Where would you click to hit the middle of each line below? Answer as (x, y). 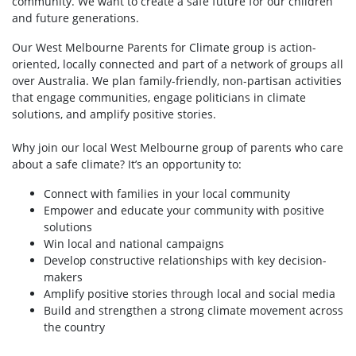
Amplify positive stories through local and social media (190, 294)
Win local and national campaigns (134, 244)
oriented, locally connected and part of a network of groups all (178, 64)
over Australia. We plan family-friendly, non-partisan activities (177, 81)
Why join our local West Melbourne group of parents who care (178, 147)
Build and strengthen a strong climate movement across (193, 310)
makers (63, 277)
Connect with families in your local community (167, 193)
